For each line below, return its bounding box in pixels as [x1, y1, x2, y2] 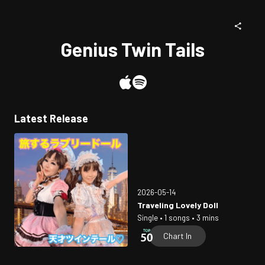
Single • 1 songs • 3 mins [137, 213, 219, 223]
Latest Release [14, 112, 88, 125]
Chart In [163, 230, 192, 241]
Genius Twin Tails [60, 38, 205, 60]
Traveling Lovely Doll [137, 200, 218, 211]
